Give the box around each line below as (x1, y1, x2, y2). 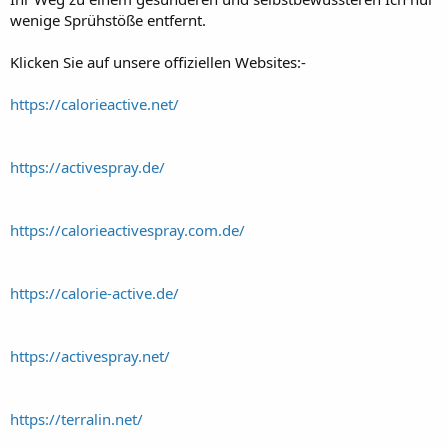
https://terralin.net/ (10, 408, 143, 429)
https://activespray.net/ (10, 345, 170, 366)
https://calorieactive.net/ (10, 93, 179, 114)
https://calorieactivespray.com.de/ (10, 219, 245, 240)
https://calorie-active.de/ (10, 282, 179, 303)
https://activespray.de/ (10, 156, 165, 177)
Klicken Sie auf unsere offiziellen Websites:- (10, 51, 306, 72)
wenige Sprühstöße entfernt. (10, 9, 206, 30)
